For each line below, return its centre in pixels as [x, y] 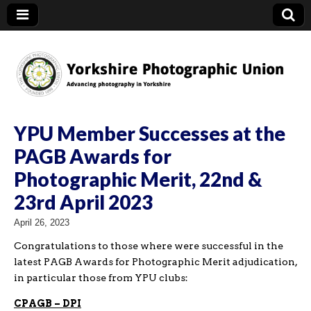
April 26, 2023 [42, 222]
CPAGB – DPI [48, 303]
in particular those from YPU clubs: [101, 277]
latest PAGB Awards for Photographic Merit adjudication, [155, 261]
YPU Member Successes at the [150, 133]
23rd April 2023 [83, 202]
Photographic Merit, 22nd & [138, 179]
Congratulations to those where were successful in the [149, 245]
